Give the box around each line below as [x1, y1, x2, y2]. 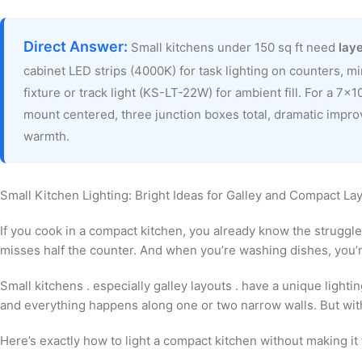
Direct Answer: [23, 38, 128, 56]
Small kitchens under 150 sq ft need [128, 40, 339, 56]
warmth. [23, 128, 69, 145]
